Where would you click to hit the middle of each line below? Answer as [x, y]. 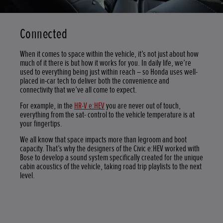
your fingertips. [41, 123]
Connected [44, 34]
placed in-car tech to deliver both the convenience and [95, 81]
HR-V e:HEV [89, 106]
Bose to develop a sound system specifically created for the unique [111, 157]
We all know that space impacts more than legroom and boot [103, 139]
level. [27, 175]
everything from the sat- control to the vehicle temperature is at [107, 114]
